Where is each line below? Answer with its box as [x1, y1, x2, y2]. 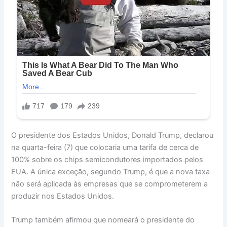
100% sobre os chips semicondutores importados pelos [11, 155, 204, 164]
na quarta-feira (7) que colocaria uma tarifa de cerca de [11, 142, 199, 152]
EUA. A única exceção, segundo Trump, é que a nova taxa [11, 167, 210, 176]
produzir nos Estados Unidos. [11, 191, 115, 201]
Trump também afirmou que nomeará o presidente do [11, 215, 195, 224]
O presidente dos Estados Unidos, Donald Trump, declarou [11, 130, 214, 140]
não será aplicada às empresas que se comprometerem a [11, 179, 208, 188]
